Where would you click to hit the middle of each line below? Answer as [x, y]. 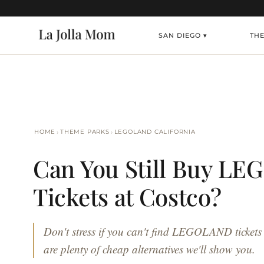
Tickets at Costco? [127, 197]
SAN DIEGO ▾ [183, 35]
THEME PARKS [85, 132]
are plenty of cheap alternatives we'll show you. [149, 249]
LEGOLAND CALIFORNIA [155, 132]
